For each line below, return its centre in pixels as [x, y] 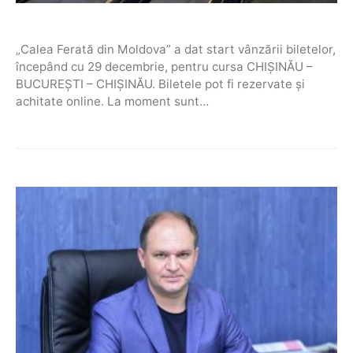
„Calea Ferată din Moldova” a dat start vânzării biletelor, [176, 49]
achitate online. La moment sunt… [112, 101]
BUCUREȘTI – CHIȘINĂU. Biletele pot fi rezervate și [160, 84]
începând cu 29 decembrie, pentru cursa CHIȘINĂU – [164, 66]
